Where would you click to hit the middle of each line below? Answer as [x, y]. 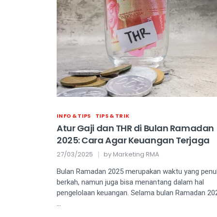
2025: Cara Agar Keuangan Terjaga [133, 140]
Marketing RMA [136, 154]
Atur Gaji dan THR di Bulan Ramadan [135, 128]
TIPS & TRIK [112, 116]
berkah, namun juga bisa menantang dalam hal [130, 182]
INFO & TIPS [74, 116]
